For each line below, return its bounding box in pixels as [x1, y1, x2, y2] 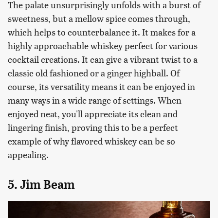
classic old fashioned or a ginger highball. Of [8, 67, 180, 79]
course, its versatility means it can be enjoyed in [8, 80, 195, 93]
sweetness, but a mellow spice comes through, [8, 12, 190, 25]
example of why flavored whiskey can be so [8, 135, 175, 147]
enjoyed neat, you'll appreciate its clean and [8, 108, 178, 120]
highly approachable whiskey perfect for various [8, 39, 198, 52]
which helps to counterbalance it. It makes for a [8, 26, 196, 38]
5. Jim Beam [8, 177, 75, 192]
